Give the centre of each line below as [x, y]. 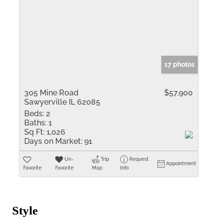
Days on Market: [53, 141]
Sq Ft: [34, 132]
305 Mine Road [51, 93]
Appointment [181, 163]
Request [139, 159]
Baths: [35, 123]
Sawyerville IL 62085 [62, 102]
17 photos [179, 64]
